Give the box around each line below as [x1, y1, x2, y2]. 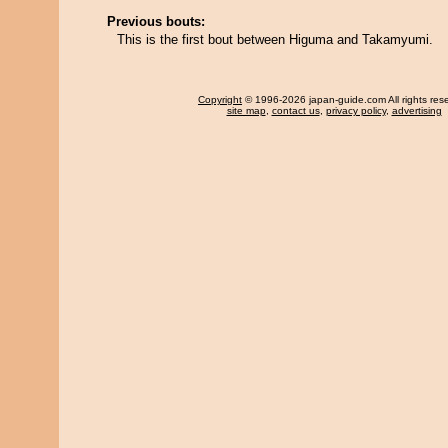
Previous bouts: [107, 14, 205, 29]
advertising [391, 105, 442, 116]
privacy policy [325, 105, 386, 116]
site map [226, 105, 266, 116]
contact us [271, 105, 320, 116]
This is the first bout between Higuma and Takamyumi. [117, 32, 433, 47]
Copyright [198, 94, 242, 105]
